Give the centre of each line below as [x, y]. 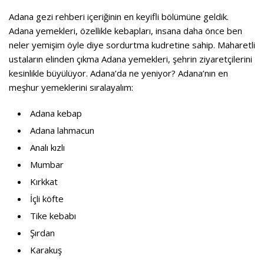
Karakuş [46, 250]
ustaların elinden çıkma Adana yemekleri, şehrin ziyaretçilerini [131, 59]
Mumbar [47, 164]
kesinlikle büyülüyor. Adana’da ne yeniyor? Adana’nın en [118, 73]
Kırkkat [44, 181]
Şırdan [42, 232]
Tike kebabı [53, 215]
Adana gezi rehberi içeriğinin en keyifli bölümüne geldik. [119, 16]
